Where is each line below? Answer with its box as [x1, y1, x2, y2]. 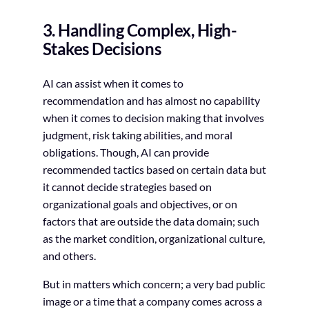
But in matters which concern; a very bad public [42, 277, 265, 290]
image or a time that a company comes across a [42, 294, 262, 308]
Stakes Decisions [42, 38, 161, 59]
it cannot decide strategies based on [42, 179, 212, 193]
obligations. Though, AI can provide [42, 145, 209, 159]
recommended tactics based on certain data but [42, 162, 266, 176]
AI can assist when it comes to [42, 76, 183, 90]
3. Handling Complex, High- [42, 19, 237, 40]
